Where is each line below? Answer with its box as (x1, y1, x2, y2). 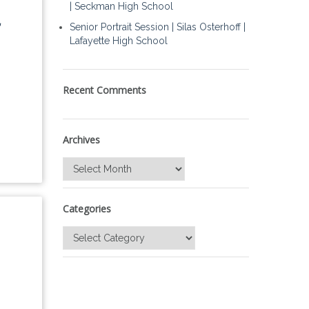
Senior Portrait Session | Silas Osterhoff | (70, 21, 246, 32)
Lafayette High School (70, 35, 168, 46)
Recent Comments (63, 83, 146, 97)
